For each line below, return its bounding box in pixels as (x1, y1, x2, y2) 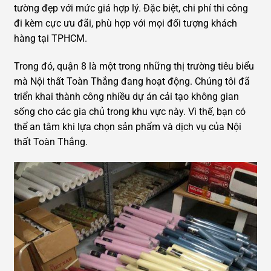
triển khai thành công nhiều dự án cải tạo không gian (14, 90, 239, 102)
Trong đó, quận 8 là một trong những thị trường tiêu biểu (14, 60, 254, 72)
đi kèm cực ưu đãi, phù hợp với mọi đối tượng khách (14, 17, 237, 29)
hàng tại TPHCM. (14, 32, 90, 44)
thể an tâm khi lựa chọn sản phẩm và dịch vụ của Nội (14, 120, 241, 132)
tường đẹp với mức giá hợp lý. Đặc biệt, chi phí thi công (14, 2, 248, 14)
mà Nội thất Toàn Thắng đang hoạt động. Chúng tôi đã (14, 75, 250, 87)
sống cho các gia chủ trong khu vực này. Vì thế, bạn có (14, 105, 246, 117)
